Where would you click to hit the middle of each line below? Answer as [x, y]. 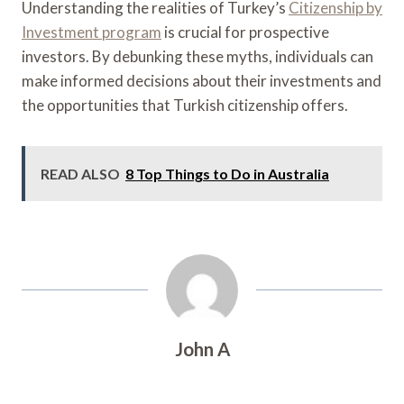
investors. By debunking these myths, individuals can [197, 56]
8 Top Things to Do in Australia [227, 173]
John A [202, 349]
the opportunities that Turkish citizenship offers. [185, 105]
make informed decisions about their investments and [202, 80]
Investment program [92, 32]
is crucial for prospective [245, 32]
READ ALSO [80, 173]
